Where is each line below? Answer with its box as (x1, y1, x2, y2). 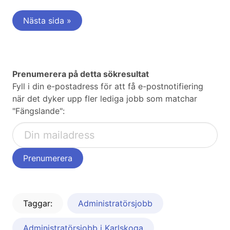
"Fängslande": (12, 106, 65, 117)
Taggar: (23, 198, 52, 209)
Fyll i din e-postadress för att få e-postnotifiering (12, 81, 203, 92)
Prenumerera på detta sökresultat (12, 69, 149, 80)
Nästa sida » (23, 15, 71, 26)
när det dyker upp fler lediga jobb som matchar (12, 93, 197, 104)
